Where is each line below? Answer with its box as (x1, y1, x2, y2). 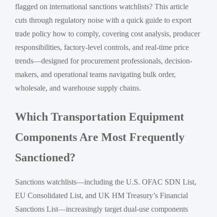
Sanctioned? (15, 151, 76, 164)
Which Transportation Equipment (15, 110, 185, 123)
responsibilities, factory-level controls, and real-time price (15, 43, 189, 51)
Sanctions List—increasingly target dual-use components (15, 204, 188, 213)
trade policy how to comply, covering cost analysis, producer (15, 29, 201, 38)
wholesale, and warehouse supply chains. (15, 83, 141, 92)
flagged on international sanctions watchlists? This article (15, 2, 189, 11)
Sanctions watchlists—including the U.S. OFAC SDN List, (15, 177, 197, 186)
